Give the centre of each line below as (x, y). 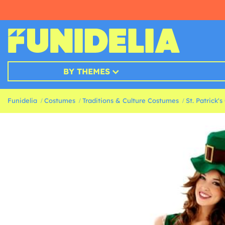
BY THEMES (86, 72)
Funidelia (22, 101)
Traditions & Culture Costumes (131, 101)
